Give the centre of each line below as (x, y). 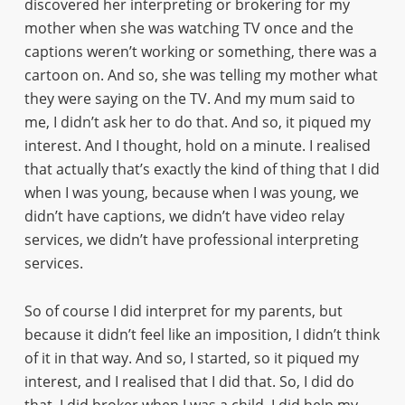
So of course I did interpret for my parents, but (183, 311)
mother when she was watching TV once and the (188, 28)
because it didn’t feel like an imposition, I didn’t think (202, 334)
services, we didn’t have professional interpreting (191, 240)
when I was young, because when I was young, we (191, 193)
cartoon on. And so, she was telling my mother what (201, 75)
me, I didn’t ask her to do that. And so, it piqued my (197, 122)
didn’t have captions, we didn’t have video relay (184, 216)
